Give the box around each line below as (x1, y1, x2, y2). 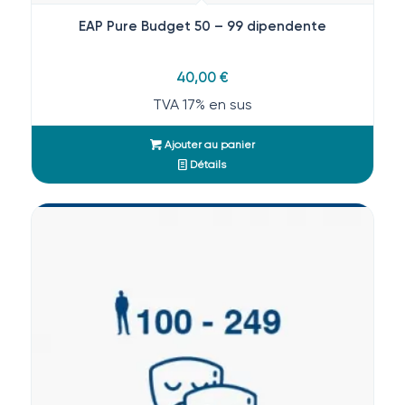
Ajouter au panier (161, 137, 255, 151)
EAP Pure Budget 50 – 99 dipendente (78, 17, 326, 34)
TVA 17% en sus (152, 95, 252, 113)
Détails (187, 157, 227, 171)
